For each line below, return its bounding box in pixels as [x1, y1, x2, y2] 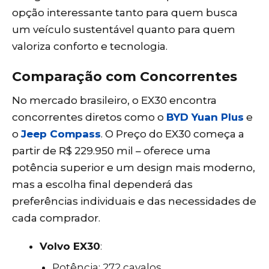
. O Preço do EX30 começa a [101, 128, 244, 141]
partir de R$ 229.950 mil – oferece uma [12, 145, 211, 157]
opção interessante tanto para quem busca [12, 7, 238, 19]
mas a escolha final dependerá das [12, 178, 193, 191]
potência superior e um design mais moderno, [12, 162, 255, 174]
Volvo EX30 [40, 240, 101, 253]
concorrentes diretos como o [12, 111, 166, 124]
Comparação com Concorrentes [12, 68, 237, 85]
